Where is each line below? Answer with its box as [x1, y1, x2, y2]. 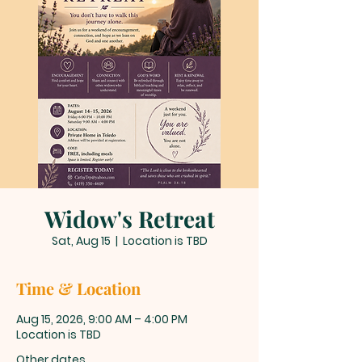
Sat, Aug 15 [51, 232, 111, 249]
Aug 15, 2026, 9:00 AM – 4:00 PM [16, 310, 187, 327]
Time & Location [16, 276, 141, 299]
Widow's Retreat [44, 203, 215, 234]
